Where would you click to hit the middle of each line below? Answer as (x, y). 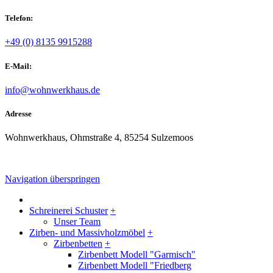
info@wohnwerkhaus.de (52, 90)
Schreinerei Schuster (69, 211)
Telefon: (19, 18)
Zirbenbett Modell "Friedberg (135, 266)
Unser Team (77, 222)
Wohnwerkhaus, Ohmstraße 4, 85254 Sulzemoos (99, 138)
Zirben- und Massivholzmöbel (87, 233)
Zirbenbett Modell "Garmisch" (137, 255)
